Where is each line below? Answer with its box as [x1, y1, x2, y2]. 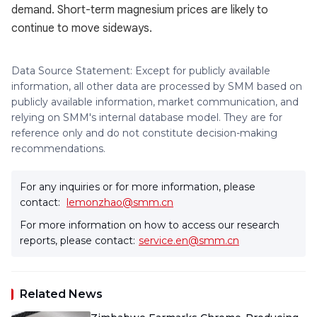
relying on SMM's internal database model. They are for [11, 111, 282, 124]
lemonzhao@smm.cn [67, 196, 173, 209]
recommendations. [11, 142, 105, 155]
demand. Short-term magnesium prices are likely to [11, 3, 268, 17]
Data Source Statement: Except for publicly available [11, 64, 270, 77]
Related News [20, 287, 103, 301]
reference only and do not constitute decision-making [11, 127, 277, 139]
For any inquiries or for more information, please [20, 180, 255, 193]
